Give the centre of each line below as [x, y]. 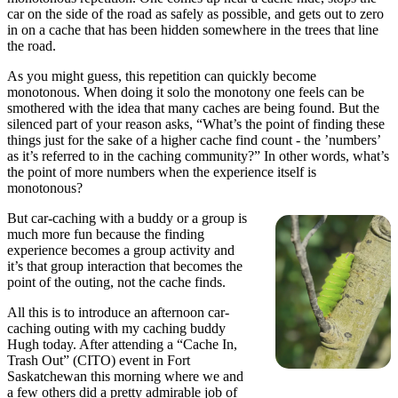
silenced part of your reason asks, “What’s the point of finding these [196, 124]
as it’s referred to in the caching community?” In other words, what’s [198, 156]
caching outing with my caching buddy [116, 329]
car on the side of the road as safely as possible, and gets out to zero [195, 14]
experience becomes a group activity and [121, 251]
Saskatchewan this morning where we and [125, 377]
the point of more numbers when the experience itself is [162, 172]
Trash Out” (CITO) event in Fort [99, 361]
